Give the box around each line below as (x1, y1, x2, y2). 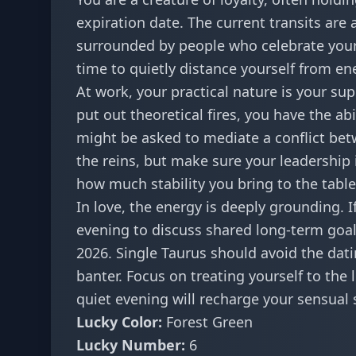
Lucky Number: (76, 335, 185, 354)
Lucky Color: (76, 312, 162, 331)
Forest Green (162, 312, 253, 331)
